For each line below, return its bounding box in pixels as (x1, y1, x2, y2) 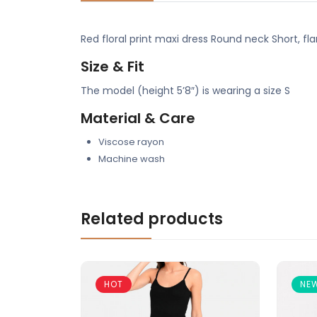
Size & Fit (81, 57, 151, 76)
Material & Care (81, 108, 209, 128)
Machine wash (98, 152, 165, 166)
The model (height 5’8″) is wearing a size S (81, 83, 290, 98)
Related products (81, 208, 223, 230)
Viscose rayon (98, 135, 164, 149)
